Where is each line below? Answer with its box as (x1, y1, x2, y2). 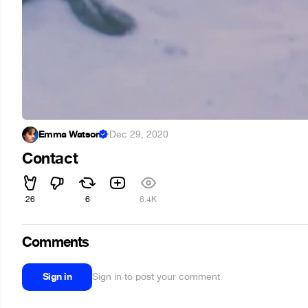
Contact (22, 149, 78, 168)
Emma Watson (38, 128, 101, 141)
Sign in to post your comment (92, 270, 221, 283)
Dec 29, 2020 (109, 128, 169, 141)
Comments (22, 233, 89, 252)
